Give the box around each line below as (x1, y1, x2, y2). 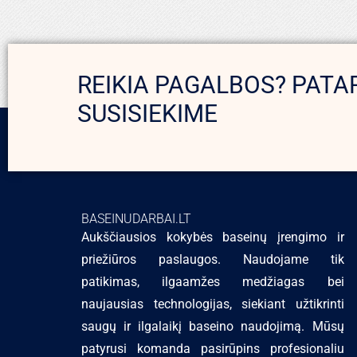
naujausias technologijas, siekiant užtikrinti (81, 296, 344, 312)
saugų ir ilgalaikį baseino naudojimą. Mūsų (81, 319, 344, 334)
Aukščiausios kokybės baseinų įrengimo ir (81, 229, 344, 245)
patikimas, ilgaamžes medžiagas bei (81, 274, 344, 289)
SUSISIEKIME (77, 99, 218, 127)
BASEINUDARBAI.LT (81, 211, 191, 226)
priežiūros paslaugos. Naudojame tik (81, 252, 344, 267)
